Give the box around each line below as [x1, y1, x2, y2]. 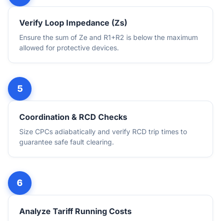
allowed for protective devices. [19, 43, 119, 52]
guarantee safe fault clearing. [19, 138, 114, 146]
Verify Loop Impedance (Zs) [19, 18, 127, 28]
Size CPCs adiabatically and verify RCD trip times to [19, 127, 187, 136]
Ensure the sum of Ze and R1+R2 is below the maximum [19, 33, 198, 41]
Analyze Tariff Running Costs [19, 206, 132, 216]
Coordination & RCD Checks [19, 112, 127, 122]
